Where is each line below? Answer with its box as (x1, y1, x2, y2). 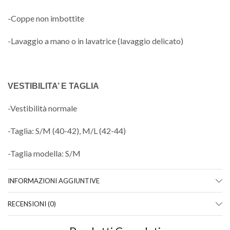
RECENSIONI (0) (8, 200, 56, 208)
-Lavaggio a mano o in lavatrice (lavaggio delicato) (8, 35, 183, 46)
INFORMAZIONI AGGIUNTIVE (8, 177, 100, 185)
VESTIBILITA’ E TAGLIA (8, 81, 99, 90)
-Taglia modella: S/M (8, 148, 81, 158)
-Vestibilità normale (8, 103, 77, 113)
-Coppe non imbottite (8, 13, 84, 24)
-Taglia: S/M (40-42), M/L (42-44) (8, 126, 126, 136)
